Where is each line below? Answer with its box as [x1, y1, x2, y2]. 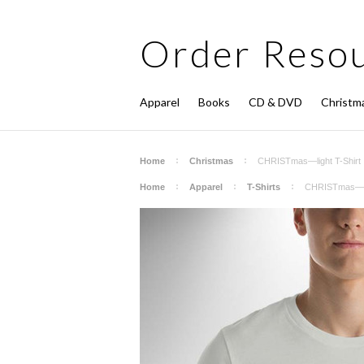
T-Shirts [247, 182, 280, 192]
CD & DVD [249, 95, 302, 109]
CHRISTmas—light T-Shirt [258, 156, 361, 166]
